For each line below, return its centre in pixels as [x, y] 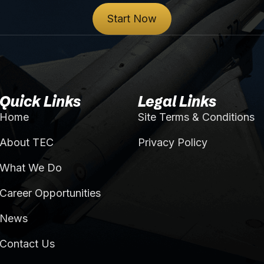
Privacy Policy [172, 142]
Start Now [132, 18]
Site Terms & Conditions [196, 117]
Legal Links [177, 101]
